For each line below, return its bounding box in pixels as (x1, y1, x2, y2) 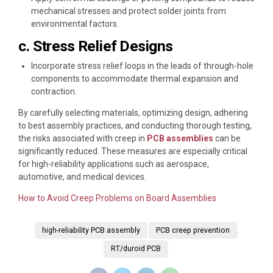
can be (213, 133, 241, 144)
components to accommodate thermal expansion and (31, 74, 238, 84)
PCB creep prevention (156, 225, 230, 235)
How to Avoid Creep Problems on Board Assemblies (18, 193, 216, 204)
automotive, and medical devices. (18, 172, 146, 182)
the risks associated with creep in (18, 133, 147, 144)
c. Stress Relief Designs (18, 37, 173, 55)
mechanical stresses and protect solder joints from (31, 6, 226, 16)
